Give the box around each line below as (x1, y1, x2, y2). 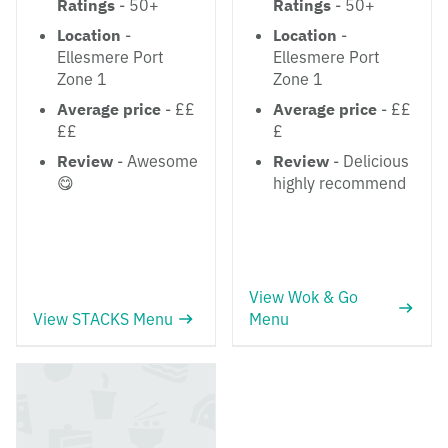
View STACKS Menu (33, 309, 173, 329)
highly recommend (273, 173, 406, 193)
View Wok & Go (249, 287, 358, 307)
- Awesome (113, 151, 198, 171)
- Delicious (329, 151, 409, 171)
